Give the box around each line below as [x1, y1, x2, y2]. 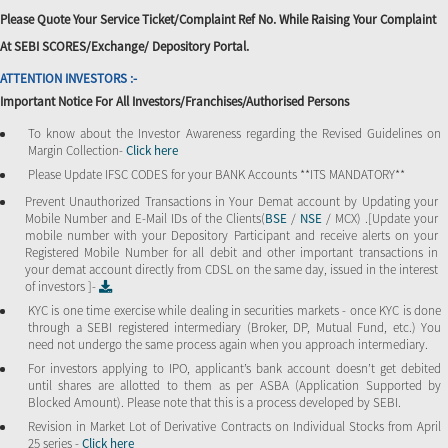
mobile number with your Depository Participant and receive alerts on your [25, 226, 438, 244]
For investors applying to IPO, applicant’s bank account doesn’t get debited [28, 359, 441, 377]
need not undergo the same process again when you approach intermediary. [28, 335, 428, 353]
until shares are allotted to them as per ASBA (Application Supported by [28, 376, 441, 394]
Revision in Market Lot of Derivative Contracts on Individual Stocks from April [28, 417, 441, 435]
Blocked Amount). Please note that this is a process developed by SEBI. [28, 393, 401, 411]
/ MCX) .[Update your [326, 209, 438, 227]
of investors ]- [25, 277, 99, 295]
